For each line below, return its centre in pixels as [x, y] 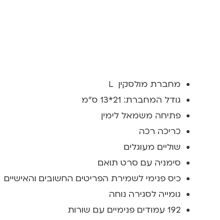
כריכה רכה [160, 131]
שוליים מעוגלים [152, 147]
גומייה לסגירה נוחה [145, 194]
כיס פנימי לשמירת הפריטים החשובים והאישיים [92, 178]
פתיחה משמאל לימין [141, 115]
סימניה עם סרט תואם [139, 163]
